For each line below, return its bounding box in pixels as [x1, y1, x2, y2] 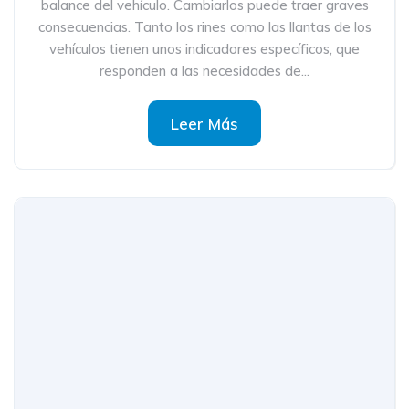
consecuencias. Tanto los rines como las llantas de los [37, 18, 372, 36]
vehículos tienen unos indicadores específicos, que [49, 40, 360, 58]
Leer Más [171, 114, 238, 133]
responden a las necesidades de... [100, 62, 309, 79]
